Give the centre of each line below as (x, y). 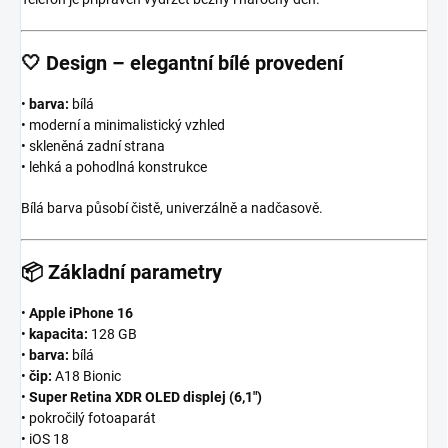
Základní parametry (135, 271)
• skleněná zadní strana (93, 145)
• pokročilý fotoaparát (88, 417)
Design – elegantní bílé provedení (194, 62)
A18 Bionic (86, 375)
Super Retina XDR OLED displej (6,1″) (145, 396)
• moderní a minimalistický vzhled (123, 124)
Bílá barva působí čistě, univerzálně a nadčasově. (172, 207)
